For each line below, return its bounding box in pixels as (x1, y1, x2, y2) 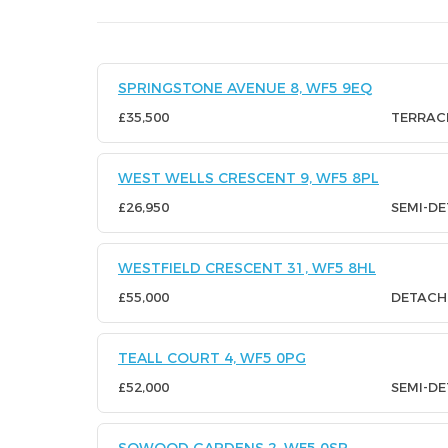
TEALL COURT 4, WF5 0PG (118, 349, 306, 367)
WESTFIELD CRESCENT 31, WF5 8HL (118, 259, 376, 277)
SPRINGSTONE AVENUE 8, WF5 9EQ (118, 79, 372, 97)
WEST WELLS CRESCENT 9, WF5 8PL (118, 169, 379, 187)
